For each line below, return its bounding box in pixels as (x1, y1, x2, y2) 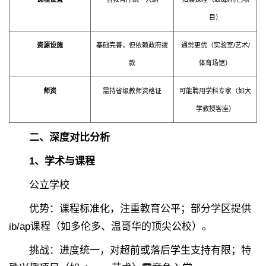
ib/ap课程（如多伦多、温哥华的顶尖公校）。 (9, 221, 212, 233)
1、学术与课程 (29, 156, 95, 167)
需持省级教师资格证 (103, 87, 161, 95)
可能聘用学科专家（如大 (179, 87, 251, 95)
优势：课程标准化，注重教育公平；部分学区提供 (9, 203, 251, 215)
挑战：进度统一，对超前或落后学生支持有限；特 (9, 245, 251, 256)
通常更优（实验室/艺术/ (180, 42, 250, 49)
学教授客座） (195, 105, 235, 113)
